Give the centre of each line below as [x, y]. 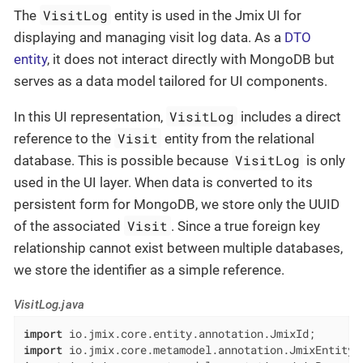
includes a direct [290, 117]
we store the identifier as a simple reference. [149, 270]
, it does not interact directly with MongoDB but [191, 60]
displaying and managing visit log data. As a [149, 38]
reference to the [64, 139]
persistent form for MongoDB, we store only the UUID [177, 205]
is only [325, 161]
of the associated [69, 226]
